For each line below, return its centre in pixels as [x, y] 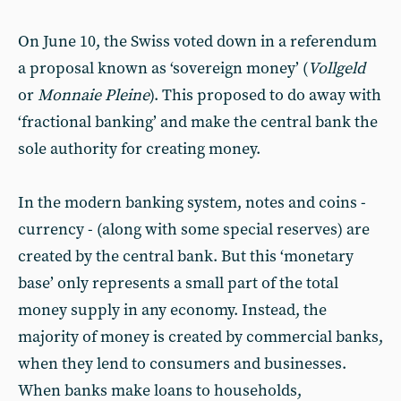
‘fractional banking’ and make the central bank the [198, 122]
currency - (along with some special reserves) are [194, 230]
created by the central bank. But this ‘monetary [186, 256]
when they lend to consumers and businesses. [182, 364]
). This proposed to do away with [265, 95]
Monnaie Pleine [94, 95]
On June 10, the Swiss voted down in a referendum [197, 42]
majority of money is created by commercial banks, [200, 337]
